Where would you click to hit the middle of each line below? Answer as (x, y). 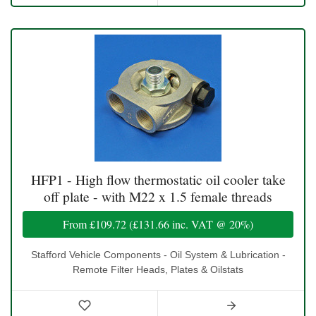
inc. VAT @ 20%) (211, 224)
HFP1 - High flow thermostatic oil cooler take (158, 179)
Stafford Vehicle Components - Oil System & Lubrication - (158, 254)
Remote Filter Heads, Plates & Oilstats (158, 269)
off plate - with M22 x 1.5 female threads (158, 196)
